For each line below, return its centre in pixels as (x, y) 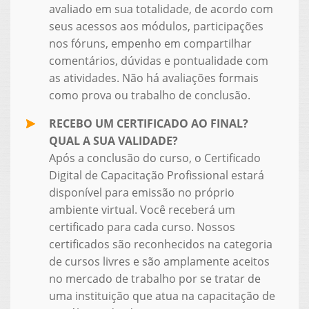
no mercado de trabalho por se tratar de (154, 278)
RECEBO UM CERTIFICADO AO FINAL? (148, 123)
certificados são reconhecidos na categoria (160, 244)
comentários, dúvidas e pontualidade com (158, 60)
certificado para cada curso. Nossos (142, 227)
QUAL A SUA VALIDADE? (113, 140)
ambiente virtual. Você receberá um (142, 209)
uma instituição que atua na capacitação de (162, 296)
